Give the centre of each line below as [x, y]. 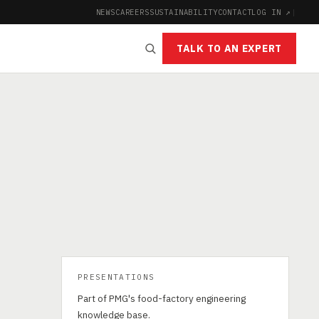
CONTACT [235, 12]
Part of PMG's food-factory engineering [162, 298]
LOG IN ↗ [272, 12]
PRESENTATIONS [116, 277]
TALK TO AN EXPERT [229, 48]
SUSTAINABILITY [183, 12]
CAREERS [132, 12]
